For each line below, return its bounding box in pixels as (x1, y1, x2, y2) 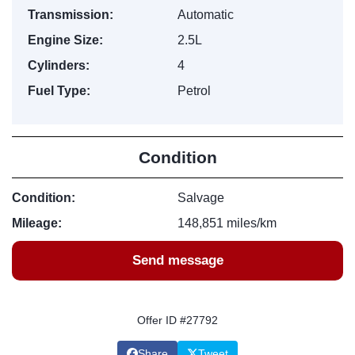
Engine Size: (28, 33, 103, 47)
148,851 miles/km (177, 216, 277, 230)
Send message (132, 253, 223, 268)
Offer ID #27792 (137, 314, 218, 326)
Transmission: (28, 8, 113, 21)
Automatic (177, 8, 234, 21)
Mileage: (12, 216, 62, 230)
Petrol (177, 84, 211, 97)
